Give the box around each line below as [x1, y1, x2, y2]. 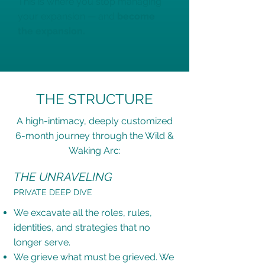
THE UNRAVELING [13, 170, 112, 184]
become [117, 11, 155, 22]
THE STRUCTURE [36, 91, 153, 108]
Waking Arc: [69, 145, 121, 156]
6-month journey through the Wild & [15, 130, 174, 141]
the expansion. [18, 25, 85, 37]
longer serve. [13, 237, 70, 248]
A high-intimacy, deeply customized [17, 115, 173, 127]
